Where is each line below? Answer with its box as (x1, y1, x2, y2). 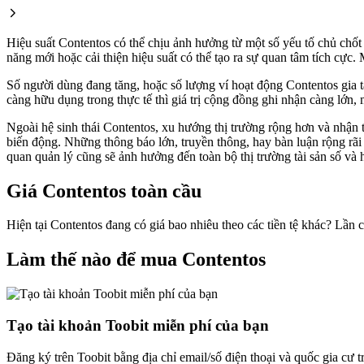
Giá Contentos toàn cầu (6, 180, 201, 201)
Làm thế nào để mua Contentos (6, 249, 266, 271)
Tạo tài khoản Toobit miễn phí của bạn (6, 316, 269, 334)
